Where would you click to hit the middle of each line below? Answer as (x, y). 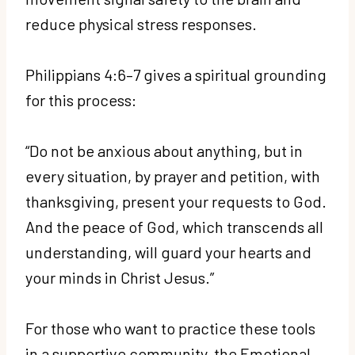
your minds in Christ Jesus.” (121, 277)
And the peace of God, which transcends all (174, 226)
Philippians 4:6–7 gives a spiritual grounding (176, 74)
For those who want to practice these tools (170, 328)
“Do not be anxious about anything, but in (164, 150)
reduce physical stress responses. (143, 23)
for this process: (82, 99)
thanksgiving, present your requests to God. (176, 201)
